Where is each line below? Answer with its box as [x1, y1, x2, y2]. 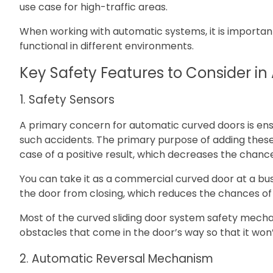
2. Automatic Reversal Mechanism [19, 250, 213, 268]
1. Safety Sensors [19, 91, 115, 108]
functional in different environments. [19, 38, 196, 53]
